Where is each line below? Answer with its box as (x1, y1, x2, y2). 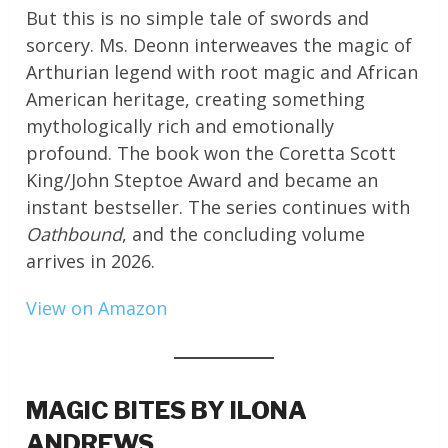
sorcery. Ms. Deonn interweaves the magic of (26, 33, 413, 58)
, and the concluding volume (122, 222, 366, 247)
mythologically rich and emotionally (26, 114, 335, 139)
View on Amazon (26, 296, 168, 321)
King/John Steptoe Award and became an (26, 168, 379, 193)
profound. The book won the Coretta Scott (26, 141, 397, 166)
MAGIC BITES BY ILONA (26, 396, 308, 426)
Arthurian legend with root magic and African (26, 60, 419, 85)
